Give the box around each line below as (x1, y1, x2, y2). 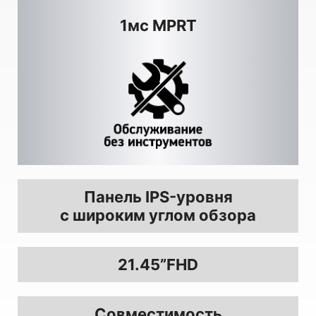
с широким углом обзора (60, 205, 256, 224)
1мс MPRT (119, 16, 197, 35)
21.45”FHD (118, 255, 198, 274)
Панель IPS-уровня (83, 187, 233, 206)
